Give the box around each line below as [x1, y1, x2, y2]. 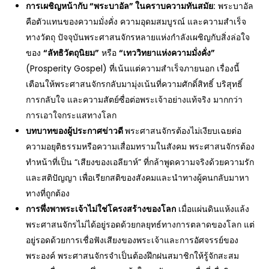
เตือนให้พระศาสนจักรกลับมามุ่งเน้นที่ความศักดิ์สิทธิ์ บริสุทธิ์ [26, 78, 243, 90]
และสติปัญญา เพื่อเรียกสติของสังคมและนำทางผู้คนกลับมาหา [26, 172, 250, 184]
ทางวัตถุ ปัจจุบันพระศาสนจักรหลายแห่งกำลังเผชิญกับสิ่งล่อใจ [26, 31, 250, 43]
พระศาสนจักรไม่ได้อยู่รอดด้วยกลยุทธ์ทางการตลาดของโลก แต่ [26, 219, 255, 231]
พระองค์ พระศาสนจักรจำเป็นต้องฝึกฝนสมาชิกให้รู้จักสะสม [26, 250, 240, 262]
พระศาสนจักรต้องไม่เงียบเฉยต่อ [125, 125, 242, 137]
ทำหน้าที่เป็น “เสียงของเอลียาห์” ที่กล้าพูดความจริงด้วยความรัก [26, 156, 255, 168]
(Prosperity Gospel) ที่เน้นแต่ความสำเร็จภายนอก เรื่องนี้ [26, 62, 240, 74]
